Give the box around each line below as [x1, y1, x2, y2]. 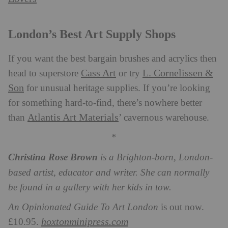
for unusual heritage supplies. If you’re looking [24, 82, 210, 94]
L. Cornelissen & [142, 67, 213, 79]
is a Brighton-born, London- [98, 152, 213, 163]
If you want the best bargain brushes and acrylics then [8, 53, 217, 64]
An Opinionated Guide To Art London [8, 202, 158, 213]
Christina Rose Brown [8, 152, 98, 163]
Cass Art [81, 67, 116, 79]
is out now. [158, 202, 204, 213]
